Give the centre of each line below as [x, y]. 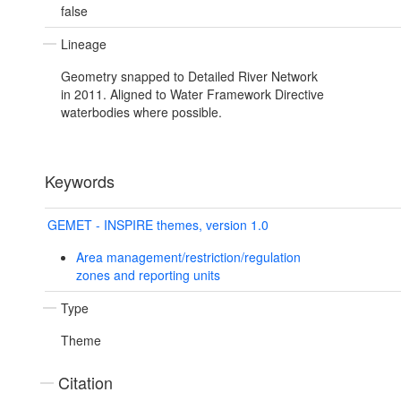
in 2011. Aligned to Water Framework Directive [192, 94]
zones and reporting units [148, 275]
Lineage [84, 44]
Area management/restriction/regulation [188, 257]
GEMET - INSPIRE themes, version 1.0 [158, 225]
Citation [85, 383]
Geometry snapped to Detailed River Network [189, 77]
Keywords [80, 181]
